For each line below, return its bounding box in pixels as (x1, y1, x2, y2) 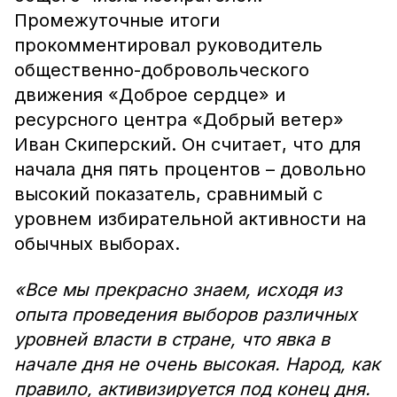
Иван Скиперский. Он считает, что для (14, 134, 361, 155)
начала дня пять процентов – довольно (14, 159, 366, 180)
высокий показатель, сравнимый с (14, 183, 323, 205)
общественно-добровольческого (14, 59, 309, 81)
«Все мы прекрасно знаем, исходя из (14, 279, 342, 300)
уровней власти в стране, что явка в (14, 329, 330, 350)
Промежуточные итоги (14, 10, 220, 31)
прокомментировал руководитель (14, 35, 323, 56)
